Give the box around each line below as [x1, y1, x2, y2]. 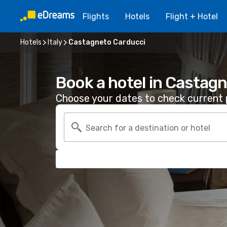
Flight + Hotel [166, 11, 218, 21]
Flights [83, 11, 109, 21]
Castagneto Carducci [68, 38, 145, 47]
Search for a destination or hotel [86, 123, 210, 133]
